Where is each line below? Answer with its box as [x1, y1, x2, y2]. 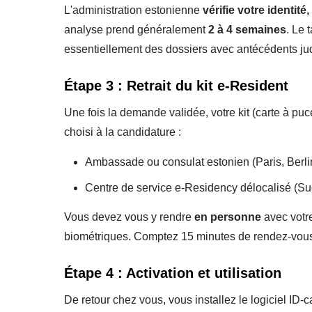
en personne [194, 210, 261, 223]
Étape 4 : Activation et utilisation [64, 265, 281, 281]
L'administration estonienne [64, 3, 203, 16]
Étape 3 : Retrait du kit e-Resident [64, 77, 288, 93]
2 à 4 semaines [208, 23, 286, 36]
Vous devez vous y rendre [64, 210, 194, 223]
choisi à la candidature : [64, 125, 181, 138]
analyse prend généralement [64, 23, 208, 36]
